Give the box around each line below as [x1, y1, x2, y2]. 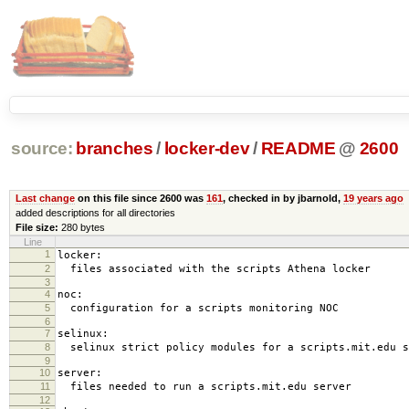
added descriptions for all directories [15, 206, 175, 218]
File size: [15, 221, 58, 233]
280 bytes [60, 221, 105, 233]
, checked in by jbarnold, [222, 192, 343, 204]
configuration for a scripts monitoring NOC [58, 301, 339, 314]
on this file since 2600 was [74, 192, 206, 204]
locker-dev [163, 139, 250, 159]
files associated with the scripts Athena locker [58, 262, 371, 275]
